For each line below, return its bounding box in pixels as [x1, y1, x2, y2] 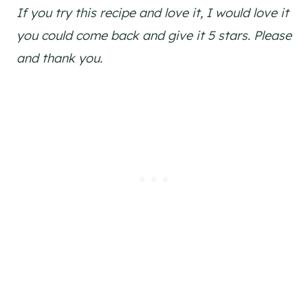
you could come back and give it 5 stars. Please [16, 27, 291, 43]
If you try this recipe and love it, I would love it [16, 4, 289, 21]
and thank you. [16, 49, 102, 66]
